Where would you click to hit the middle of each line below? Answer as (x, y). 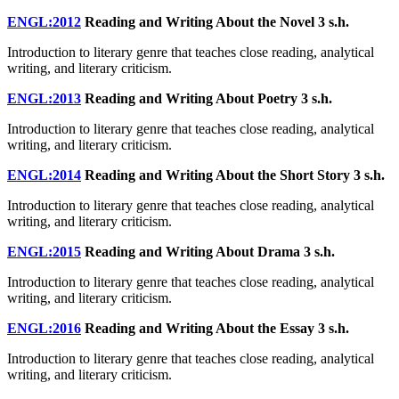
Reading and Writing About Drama (192, 251)
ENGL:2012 (44, 21)
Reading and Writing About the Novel (199, 21)
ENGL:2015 (44, 251)
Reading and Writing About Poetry (191, 98)
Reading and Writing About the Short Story (217, 175)
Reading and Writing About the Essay (199, 328)
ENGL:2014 (44, 175)
